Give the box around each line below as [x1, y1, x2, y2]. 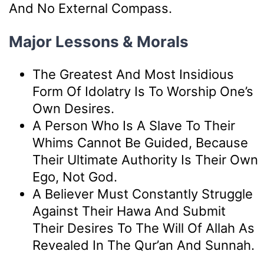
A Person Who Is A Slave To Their [32, 117, 235, 133]
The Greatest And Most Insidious [32, 66, 234, 82]
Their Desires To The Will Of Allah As [32, 220, 255, 236]
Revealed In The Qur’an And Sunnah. [32, 237, 255, 253]
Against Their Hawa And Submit [32, 203, 226, 219]
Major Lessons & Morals [9, 32, 189, 51]
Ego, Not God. [32, 169, 117, 184]
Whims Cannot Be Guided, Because [32, 134, 248, 150]
